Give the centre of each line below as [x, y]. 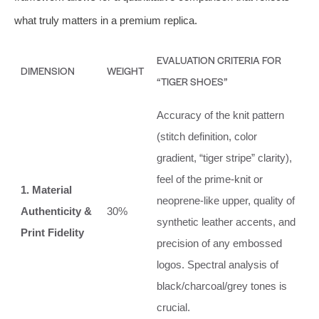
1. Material [46, 189]
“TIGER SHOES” [192, 81]
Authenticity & [56, 211]
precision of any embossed [219, 243]
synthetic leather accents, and [226, 221]
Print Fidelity [52, 232]
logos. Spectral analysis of [218, 264]
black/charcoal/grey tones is [222, 286]
